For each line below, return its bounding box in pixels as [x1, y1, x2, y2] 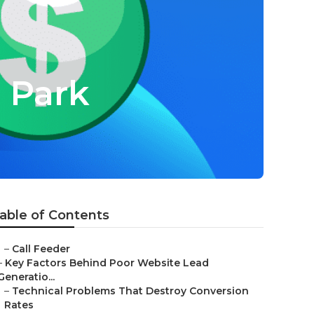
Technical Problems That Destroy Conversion [12, 285, 249, 297]
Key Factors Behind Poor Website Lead [5, 257, 209, 269]
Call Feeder [12, 243, 70, 255]
